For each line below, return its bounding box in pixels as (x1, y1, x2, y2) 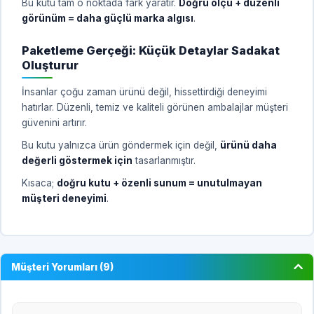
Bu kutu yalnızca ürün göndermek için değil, (22, 139, 220, 151)
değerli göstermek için (22, 154, 132, 166)
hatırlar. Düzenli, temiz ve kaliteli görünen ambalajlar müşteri (22, 101, 288, 113)
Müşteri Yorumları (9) (11, 261, 114, 273)
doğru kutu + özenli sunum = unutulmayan (57, 177, 262, 189)
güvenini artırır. (22, 116, 87, 128)
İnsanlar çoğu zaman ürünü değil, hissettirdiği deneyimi (22, 86, 267, 97)
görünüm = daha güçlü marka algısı (22, 12, 193, 24)
